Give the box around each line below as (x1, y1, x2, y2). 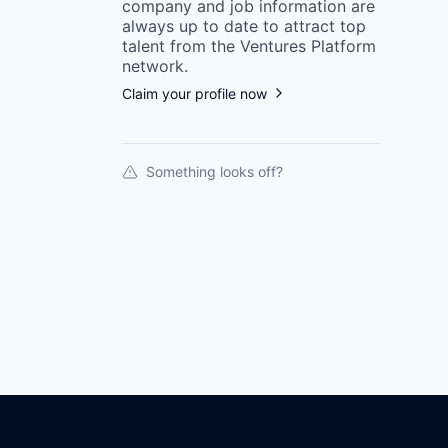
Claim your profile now (122, 84, 267, 102)
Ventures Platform (240, 35, 376, 56)
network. (122, 55, 188, 76)
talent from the (122, 35, 235, 56)
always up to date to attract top (122, 15, 366, 36)
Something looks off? (146, 162, 283, 180)
